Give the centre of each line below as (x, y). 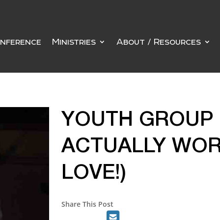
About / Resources (158, 42)
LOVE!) (94, 173)
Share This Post (87, 204)
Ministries (74, 42)
